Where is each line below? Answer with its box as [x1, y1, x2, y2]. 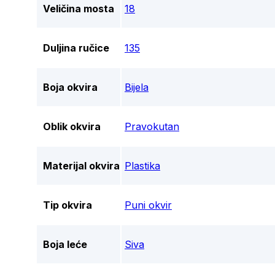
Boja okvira [43, 81, 98, 94]
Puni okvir [125, 199, 172, 212]
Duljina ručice [43, 42, 109, 55]
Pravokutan [125, 120, 179, 133]
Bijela [125, 81, 149, 94]
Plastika [125, 160, 160, 172]
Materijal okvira [43, 160, 120, 172]
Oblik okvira [43, 120, 101, 133]
